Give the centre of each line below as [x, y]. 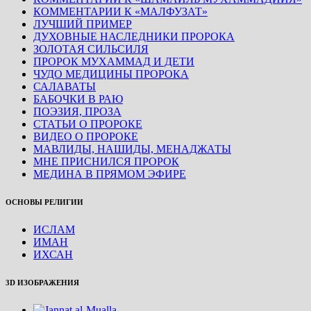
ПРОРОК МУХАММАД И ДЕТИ [114, 62]
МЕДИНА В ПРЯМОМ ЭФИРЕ [110, 174]
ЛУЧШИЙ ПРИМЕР [83, 24]
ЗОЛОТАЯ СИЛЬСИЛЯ [91, 49]
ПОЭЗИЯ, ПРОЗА [77, 112]
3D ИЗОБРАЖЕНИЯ [42, 283]
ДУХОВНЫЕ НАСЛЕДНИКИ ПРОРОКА [134, 37]
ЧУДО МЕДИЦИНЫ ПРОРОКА [111, 74]
